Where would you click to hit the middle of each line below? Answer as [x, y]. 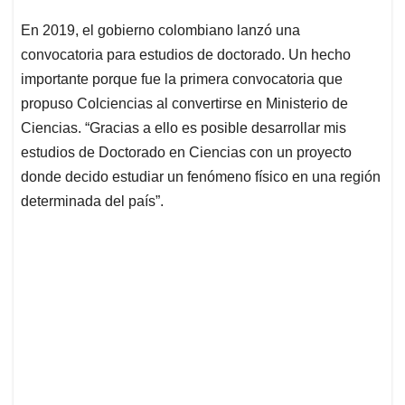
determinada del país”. [92, 202]
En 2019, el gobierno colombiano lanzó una [160, 31]
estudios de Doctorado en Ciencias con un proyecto [186, 153]
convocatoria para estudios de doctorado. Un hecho [186, 55]
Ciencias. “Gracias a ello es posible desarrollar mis [184, 128]
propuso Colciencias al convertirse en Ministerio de [184, 104]
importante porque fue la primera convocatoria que [182, 80]
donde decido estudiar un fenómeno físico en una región [201, 177]
